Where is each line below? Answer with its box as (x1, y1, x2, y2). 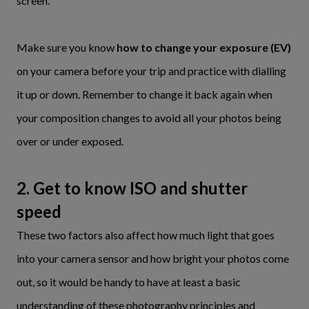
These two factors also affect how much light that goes (17, 228, 275, 241)
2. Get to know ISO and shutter (17, 178, 248, 198)
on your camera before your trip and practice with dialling (17, 64, 286, 77)
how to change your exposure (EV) (117, 41, 291, 54)
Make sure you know (17, 41, 117, 54)
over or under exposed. (17, 134, 123, 148)
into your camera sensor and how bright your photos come (17, 252, 289, 265)
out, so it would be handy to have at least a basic (17, 275, 241, 288)
